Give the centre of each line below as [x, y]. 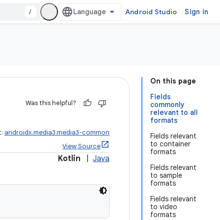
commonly [167, 105]
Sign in [196, 12]
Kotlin [69, 159]
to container [170, 144]
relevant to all [174, 112]
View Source [82, 146]
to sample [166, 175]
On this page [173, 81]
